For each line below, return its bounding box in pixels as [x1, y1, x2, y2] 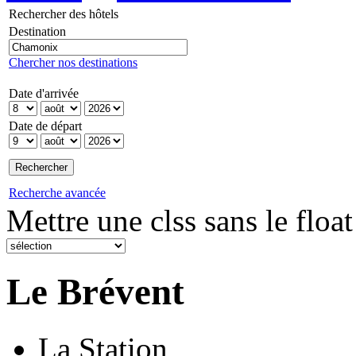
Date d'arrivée [9, 86, 79, 100]
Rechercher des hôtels [9, 6, 118, 21]
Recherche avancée [9, 185, 106, 199]
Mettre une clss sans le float [6, 203, 353, 238]
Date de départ [9, 118, 82, 133]
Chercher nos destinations [9, 55, 137, 69]
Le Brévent [6, 271, 184, 313]
